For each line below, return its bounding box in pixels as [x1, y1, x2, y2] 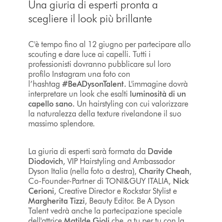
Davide [147, 146, 172, 156]
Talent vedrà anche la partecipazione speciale [28, 206, 182, 216]
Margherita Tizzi [28, 196, 85, 206]
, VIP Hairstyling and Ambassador [62, 156, 175, 166]
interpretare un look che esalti [28, 89, 130, 99]
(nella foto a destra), [69, 166, 139, 176]
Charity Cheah [138, 166, 189, 176]
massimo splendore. [28, 118, 97, 128]
